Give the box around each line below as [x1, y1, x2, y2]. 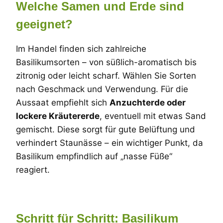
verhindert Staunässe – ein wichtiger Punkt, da [16, 137, 203, 148]
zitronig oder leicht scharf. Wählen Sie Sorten [16, 70, 196, 81]
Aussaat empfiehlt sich [16, 97, 110, 108]
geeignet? [16, 17, 73, 31]
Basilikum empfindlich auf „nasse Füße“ [16, 151, 172, 161]
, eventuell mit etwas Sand [100, 111, 206, 121]
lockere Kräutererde [16, 111, 100, 121]
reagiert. [16, 164, 50, 175]
